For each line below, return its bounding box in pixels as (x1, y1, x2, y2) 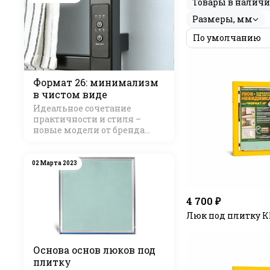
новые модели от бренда (33, 124, 145, 136)
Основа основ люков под (33, 243, 155, 256)
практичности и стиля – (33, 113, 141, 125)
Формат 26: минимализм (33, 76, 159, 89)
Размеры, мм (192, 13, 253, 25)
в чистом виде (33, 88, 107, 101)
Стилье (33, 135, 66, 147)
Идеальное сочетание (33, 102, 131, 115)
